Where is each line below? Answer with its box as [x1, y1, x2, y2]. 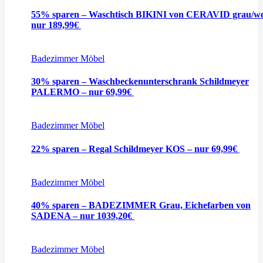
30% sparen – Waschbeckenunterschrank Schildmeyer [31, 76, 249, 87]
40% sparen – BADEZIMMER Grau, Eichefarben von [31, 200, 251, 211]
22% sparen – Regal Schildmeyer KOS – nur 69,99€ [31, 143, 240, 154]
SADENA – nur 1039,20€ [31, 211, 134, 221]
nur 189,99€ [31, 19, 81, 30]
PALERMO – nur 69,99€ [31, 87, 134, 97]
